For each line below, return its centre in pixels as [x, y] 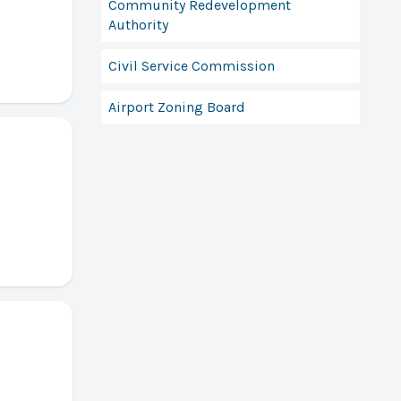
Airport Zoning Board [176, 107]
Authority [138, 24]
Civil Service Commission [191, 65]
